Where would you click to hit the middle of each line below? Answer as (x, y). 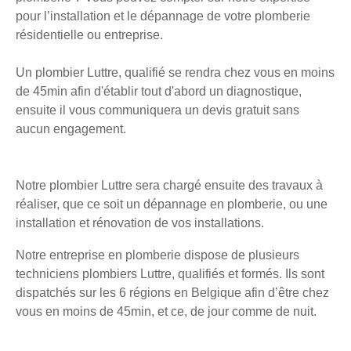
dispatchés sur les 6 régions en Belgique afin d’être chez (172, 293)
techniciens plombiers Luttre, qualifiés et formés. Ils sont (170, 274)
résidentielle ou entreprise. (89, 35)
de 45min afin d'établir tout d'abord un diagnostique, (159, 92)
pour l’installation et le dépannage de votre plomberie (163, 16)
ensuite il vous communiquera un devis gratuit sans (157, 110)
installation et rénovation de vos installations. (140, 223)
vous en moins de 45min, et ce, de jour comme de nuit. (166, 312)
